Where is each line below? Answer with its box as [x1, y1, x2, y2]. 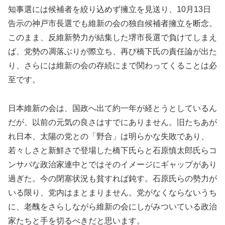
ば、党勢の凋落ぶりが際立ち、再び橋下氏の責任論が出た [8, 47, 217, 56]
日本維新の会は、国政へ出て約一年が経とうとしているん [8, 104, 217, 113]
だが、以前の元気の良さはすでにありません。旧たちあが [8, 118, 217, 127]
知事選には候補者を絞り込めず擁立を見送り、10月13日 [8, 5, 211, 14]
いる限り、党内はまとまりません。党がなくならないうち [8, 188, 217, 197]
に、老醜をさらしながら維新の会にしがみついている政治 [8, 202, 217, 211]
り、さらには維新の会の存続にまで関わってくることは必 [8, 61, 217, 70]
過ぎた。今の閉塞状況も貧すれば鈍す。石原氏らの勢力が [8, 174, 217, 183]
